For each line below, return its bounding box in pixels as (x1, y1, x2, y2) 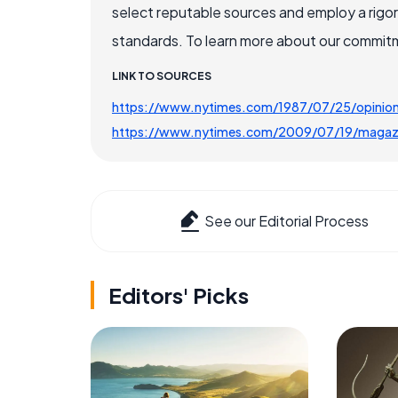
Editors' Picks (108, 282, 249, 309)
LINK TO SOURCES (112, 69, 211, 84)
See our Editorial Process (204, 211, 369, 231)
